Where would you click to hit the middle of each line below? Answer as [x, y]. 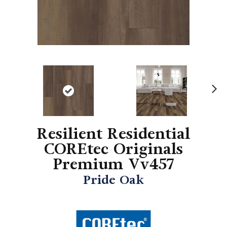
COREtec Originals [113, 149]
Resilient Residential [113, 134]
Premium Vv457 [113, 164]
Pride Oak [113, 180]
